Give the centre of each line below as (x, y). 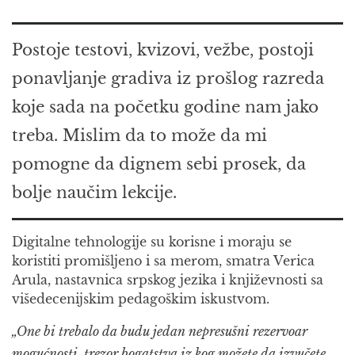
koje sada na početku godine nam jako (165, 107)
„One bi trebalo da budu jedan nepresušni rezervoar (160, 332)
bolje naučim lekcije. (94, 193)
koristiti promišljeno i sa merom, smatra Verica (163, 261)
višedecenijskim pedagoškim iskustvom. (141, 299)
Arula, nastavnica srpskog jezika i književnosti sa (168, 280)
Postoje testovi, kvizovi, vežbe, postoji (163, 50)
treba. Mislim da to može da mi (139, 136)
